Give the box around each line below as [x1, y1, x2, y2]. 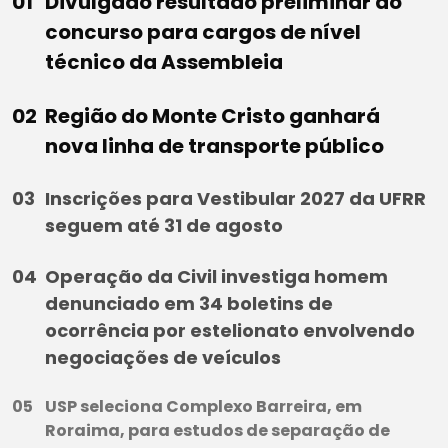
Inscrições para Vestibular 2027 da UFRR [45, 186, 426, 212]
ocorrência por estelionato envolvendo [45, 318, 415, 344]
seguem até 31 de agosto [45, 213, 283, 239]
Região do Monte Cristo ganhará [45, 102, 380, 131]
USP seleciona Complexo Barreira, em [45, 395, 362, 419]
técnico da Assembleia [45, 48, 283, 77]
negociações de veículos [45, 345, 281, 371]
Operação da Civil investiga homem [45, 264, 388, 290]
